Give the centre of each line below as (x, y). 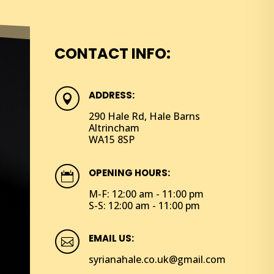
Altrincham (114, 128)
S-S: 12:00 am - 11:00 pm (144, 205)
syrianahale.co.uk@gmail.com (157, 260)
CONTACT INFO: (113, 53)
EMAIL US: (111, 239)
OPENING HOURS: (129, 172)
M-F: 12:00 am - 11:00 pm (146, 194)
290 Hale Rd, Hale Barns (144, 117)
